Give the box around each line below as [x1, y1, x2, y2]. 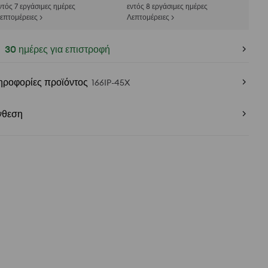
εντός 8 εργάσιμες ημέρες [127, 2, 208, 11]
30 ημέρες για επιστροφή [5, 43, 110, 55]
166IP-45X [92, 77, 130, 88]
